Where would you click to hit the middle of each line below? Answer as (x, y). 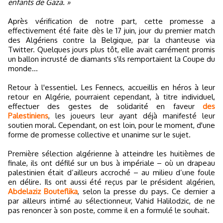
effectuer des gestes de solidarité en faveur (105, 106)
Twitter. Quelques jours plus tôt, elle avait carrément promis (111, 50)
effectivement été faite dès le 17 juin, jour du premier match (111, 31)
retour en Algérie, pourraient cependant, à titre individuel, (111, 97)
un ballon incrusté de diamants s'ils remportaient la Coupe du (111, 59)
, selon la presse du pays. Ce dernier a (147, 191)
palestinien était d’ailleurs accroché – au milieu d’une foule (111, 172)
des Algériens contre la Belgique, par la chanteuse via (111, 40)
